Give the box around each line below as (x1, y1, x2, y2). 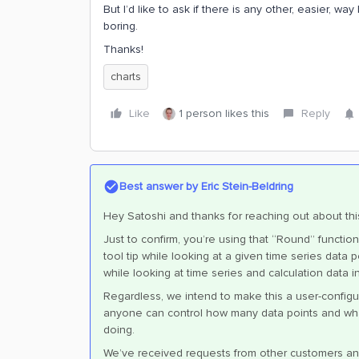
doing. (103, 323, 138, 337)
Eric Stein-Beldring (198, 179, 293, 193)
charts (111, 70, 141, 83)
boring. (103, 19, 138, 33)
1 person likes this (179, 107, 269, 120)
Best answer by (119, 179, 198, 193)
